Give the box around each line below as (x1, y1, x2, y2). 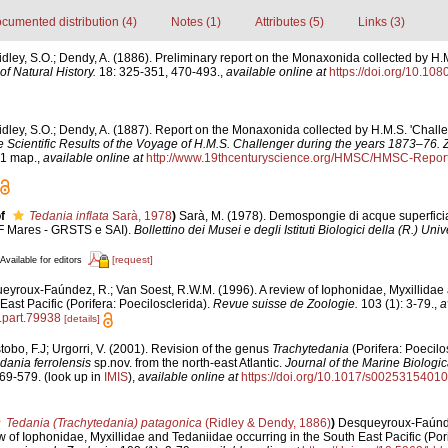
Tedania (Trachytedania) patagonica (5, 415, 202, 430)
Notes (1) (170, 14, 221, 29)
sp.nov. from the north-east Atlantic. (90, 355, 285, 370)
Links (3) (357, 14, 405, 29)
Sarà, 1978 (108, 209, 172, 224)
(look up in (40, 369, 104, 384)
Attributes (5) (254, 14, 324, 29)
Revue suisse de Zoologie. (212, 297, 358, 312)
